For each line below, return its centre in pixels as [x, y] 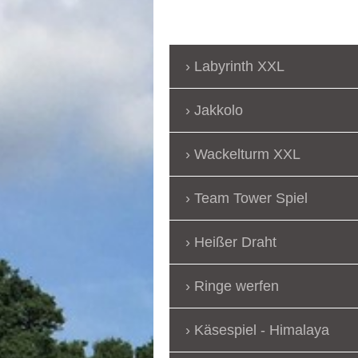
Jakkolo [219, 111]
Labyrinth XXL [239, 67]
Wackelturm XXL [247, 155]
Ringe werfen [237, 286]
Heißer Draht [235, 243]
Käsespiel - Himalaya [262, 330]
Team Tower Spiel [251, 199]
